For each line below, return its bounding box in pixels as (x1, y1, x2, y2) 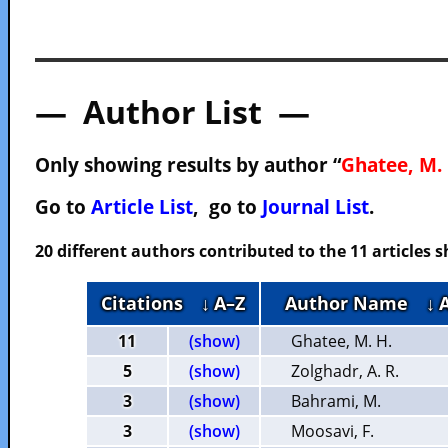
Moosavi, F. (291, 420, 374, 442)
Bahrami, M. (291, 390, 381, 412)
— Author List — (35, 90, 310, 133)
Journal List (262, 194, 369, 219)
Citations (101, 291, 201, 315)
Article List (91, 194, 193, 219)
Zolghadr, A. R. (291, 360, 399, 382)
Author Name (284, 291, 426, 315)
